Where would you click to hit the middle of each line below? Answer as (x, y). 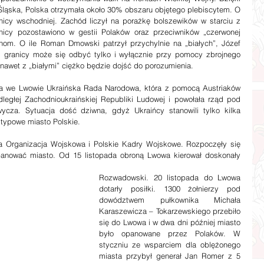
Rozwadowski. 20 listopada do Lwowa (170, 177)
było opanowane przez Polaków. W (170, 233)
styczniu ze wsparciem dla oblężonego (170, 245)
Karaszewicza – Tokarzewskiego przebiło (170, 211)
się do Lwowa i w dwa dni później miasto (170, 222)
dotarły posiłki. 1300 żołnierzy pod (170, 189)
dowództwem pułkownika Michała (170, 200)
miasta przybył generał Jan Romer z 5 (170, 256)
